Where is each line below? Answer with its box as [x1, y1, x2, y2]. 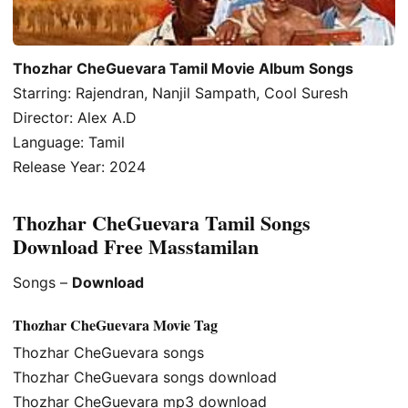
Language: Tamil [13, 132, 125, 151]
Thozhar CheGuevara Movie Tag [13, 313, 218, 335]
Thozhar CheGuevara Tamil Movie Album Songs [13, 58, 353, 77]
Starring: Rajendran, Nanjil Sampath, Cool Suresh [13, 83, 348, 102]
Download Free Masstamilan [13, 231, 259, 262]
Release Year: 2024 [13, 157, 146, 176]
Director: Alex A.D [13, 107, 137, 127]
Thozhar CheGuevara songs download [13, 367, 277, 386]
